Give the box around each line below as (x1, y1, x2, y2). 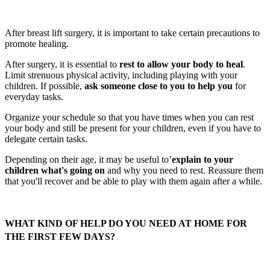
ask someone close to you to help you (84, 80, 233, 91)
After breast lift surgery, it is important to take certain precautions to (5, 27, 260, 38)
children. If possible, (5, 80, 84, 91)
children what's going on (5, 165, 105, 175)
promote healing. (5, 38, 69, 49)
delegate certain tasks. (5, 133, 87, 144)
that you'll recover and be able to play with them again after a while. (5, 175, 262, 186)
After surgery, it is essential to (5, 58, 119, 69)
